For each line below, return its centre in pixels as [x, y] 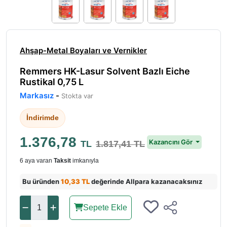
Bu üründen [42, 181]
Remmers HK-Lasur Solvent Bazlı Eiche [105, 71]
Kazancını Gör [172, 142]
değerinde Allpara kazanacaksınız [146, 181]
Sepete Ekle [105, 207]
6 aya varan [37, 160]
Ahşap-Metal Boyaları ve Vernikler [83, 50]
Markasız [37, 95]
